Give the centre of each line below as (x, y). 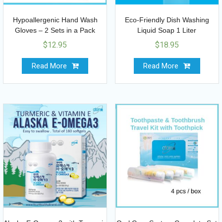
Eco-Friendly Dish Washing (167, 20)
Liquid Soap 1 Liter (167, 30)
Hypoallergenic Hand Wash (55, 20)
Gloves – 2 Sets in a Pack (55, 30)
